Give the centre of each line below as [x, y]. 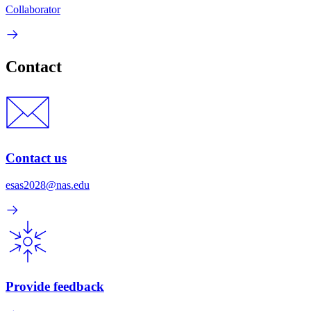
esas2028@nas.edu [48, 185]
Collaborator [33, 10]
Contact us [36, 158]
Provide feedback [55, 287]
